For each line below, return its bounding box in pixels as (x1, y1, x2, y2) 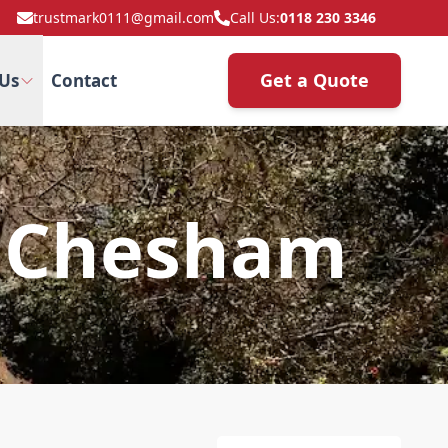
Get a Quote (260, 68, 369, 92)
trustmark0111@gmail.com (33, 8, 214, 27)
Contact (50, 69, 117, 92)
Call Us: (230, 8, 280, 27)
